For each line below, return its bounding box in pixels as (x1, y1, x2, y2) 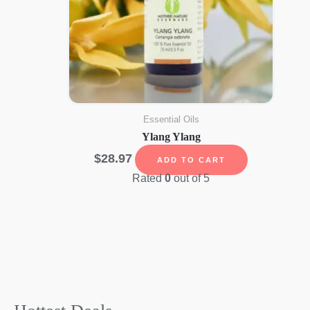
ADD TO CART (157, 155, 226, 164)
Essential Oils (143, 114, 199, 125)
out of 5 (171, 172, 210, 184)
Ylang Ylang (141, 130, 201, 143)
